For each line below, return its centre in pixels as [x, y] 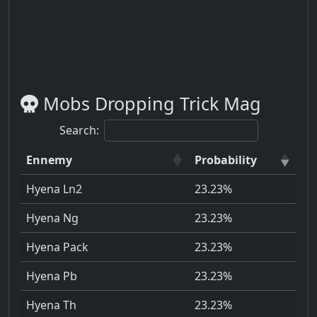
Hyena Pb [52, 276]
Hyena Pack [57, 247]
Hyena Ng [52, 218]
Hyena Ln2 [54, 189]
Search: [79, 131]
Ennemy [49, 160]
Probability [226, 160]
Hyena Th [51, 305]
